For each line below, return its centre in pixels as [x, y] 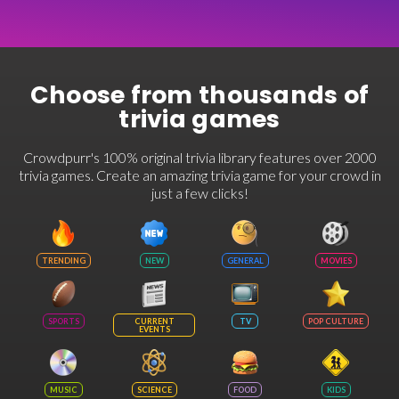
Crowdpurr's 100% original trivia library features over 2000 [199, 157]
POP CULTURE [336, 321]
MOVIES [336, 261]
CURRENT [154, 321]
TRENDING [63, 261]
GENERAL [245, 261]
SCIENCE [154, 390]
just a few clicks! [199, 193]
